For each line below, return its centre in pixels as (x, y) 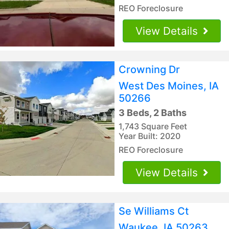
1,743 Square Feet (153, 126)
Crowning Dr (149, 69)
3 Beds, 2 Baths (153, 112)
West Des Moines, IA (169, 86)
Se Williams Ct (154, 211)
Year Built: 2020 (150, 136)
